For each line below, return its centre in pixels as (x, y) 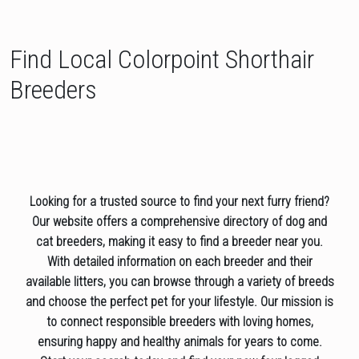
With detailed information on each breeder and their (179, 262)
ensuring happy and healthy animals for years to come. (179, 342)
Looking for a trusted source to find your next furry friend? (179, 202)
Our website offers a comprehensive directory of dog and (179, 222)
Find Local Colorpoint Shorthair (162, 60)
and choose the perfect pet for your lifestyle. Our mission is (179, 302)
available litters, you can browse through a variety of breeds (179, 282)
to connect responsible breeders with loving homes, (179, 322)
